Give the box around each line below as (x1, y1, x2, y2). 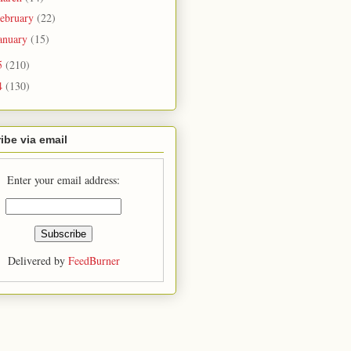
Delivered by (7, 253, 68, 269)
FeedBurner (67, 253, 120, 269)
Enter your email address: (7, 172, 120, 188)
